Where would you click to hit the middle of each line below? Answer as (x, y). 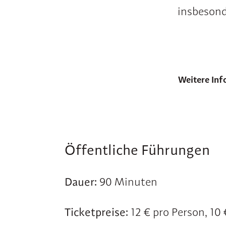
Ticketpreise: (96, 212)
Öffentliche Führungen (137, 150)
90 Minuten (128, 182)
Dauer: (82, 182)
